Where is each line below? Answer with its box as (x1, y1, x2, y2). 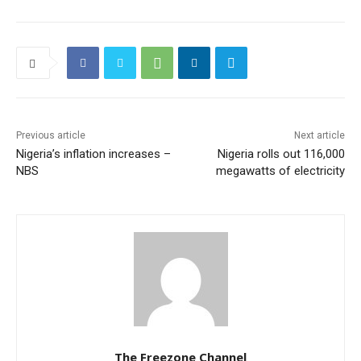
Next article (293, 130, 345, 142)
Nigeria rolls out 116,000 (217, 147, 345, 162)
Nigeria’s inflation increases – (16, 147, 171, 162)
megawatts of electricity (215, 164, 345, 179)
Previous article (16, 130, 85, 142)
